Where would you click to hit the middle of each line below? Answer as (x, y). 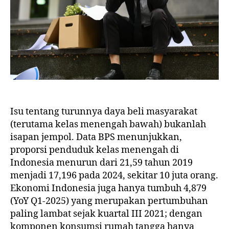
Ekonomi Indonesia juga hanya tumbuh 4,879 (108, 189)
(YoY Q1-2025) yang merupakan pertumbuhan (109, 201)
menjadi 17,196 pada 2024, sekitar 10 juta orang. (114, 176)
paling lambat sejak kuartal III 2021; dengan (106, 214)
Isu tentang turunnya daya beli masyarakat (104, 112)
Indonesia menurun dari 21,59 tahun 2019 (101, 163)
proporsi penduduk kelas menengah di (95, 150)
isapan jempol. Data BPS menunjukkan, (96, 138)
